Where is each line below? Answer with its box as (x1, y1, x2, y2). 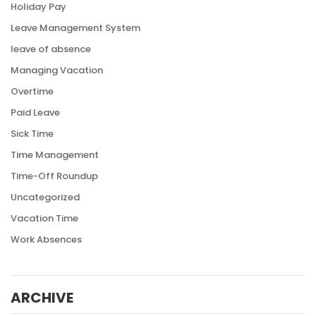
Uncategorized (11, 190, 80, 205)
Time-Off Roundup (11, 169, 98, 183)
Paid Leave (11, 106, 60, 120)
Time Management (11, 148, 99, 162)
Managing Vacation (11, 63, 103, 78)
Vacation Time (11, 212, 78, 226)
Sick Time (11, 127, 54, 141)
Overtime (11, 85, 54, 99)
